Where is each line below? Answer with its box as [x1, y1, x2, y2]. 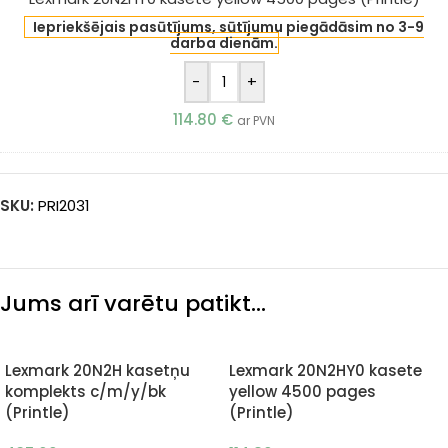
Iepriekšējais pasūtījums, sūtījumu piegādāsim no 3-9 [32, 17, 424, 37]
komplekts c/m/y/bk [5, 381, 166, 402]
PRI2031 [38, 195, 90, 216]
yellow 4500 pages [229, 381, 376, 402]
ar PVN [237, 112, 275, 129]
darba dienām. [169, 33, 278, 53]
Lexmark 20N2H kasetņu [5, 360, 190, 381]
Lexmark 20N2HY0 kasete [229, 360, 422, 381]
